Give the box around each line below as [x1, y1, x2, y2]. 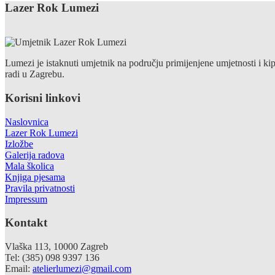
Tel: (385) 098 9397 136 [5, 252, 99, 263]
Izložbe [5, 138, 33, 149]
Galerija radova [5, 149, 64, 160]
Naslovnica [5, 116, 48, 127]
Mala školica [5, 160, 54, 171]
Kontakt [5, 216, 47, 230]
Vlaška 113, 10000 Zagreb [5, 241, 108, 252]
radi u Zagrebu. [5, 69, 64, 80]
